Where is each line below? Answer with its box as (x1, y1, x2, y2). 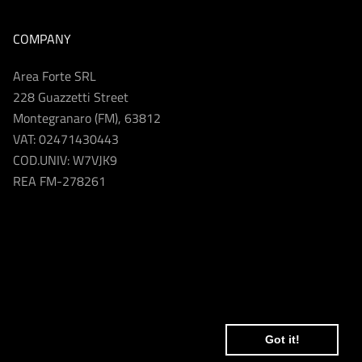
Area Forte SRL (13, 65, 96, 86)
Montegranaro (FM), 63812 (13, 107, 161, 128)
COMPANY (13, 28, 71, 48)
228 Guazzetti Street (13, 86, 128, 107)
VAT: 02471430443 (13, 128, 119, 149)
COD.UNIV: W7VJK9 (13, 149, 117, 170)
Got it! (264, 333, 300, 347)
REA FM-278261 (13, 170, 106, 191)
